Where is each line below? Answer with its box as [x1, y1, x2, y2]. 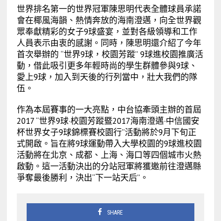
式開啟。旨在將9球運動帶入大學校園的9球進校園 [16, 138, 202, 149]
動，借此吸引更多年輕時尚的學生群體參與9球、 [16, 60, 197, 71]
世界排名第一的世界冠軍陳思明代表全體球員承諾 [16, 3, 201, 14]
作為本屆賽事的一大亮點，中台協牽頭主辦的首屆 [16, 104, 201, 115]
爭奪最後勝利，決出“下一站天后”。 [16, 172, 148, 183]
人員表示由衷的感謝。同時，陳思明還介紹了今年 [16, 37, 201, 48]
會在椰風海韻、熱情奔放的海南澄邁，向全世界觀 [16, 14, 201, 26]
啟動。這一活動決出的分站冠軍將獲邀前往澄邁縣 [16, 160, 201, 172]
